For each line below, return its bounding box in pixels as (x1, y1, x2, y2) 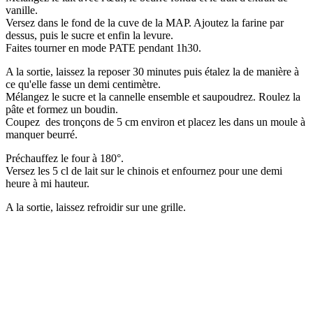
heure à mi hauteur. (6, 177, 89, 190)
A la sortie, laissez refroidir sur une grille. (6, 201, 186, 214)
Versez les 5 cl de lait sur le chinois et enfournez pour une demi (6, 165, 282, 177)
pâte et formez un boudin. (6, 103, 118, 116)
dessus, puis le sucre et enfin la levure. (6, 29, 173, 42)
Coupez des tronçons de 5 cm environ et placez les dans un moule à (6, 116, 305, 129)
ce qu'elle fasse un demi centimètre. (6, 78, 161, 91)
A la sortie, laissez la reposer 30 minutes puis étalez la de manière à (6, 66, 299, 78)
